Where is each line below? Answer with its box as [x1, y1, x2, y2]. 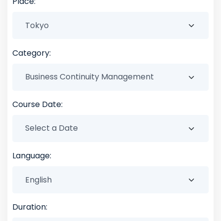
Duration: [12, 201, 47, 213]
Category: [12, 47, 51, 59]
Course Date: [12, 98, 63, 110]
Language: [12, 150, 51, 161]
